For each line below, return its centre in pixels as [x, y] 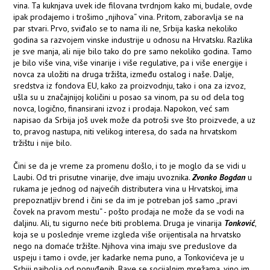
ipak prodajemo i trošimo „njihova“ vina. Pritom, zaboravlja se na [129, 17]
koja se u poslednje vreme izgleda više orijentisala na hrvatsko [127, 235]
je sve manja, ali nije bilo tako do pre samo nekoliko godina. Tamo [133, 52]
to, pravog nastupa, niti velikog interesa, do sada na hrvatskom [125, 132]
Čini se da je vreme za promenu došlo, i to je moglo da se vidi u [130, 166]
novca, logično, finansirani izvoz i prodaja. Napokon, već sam [121, 109]
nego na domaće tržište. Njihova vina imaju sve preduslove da [125, 246]
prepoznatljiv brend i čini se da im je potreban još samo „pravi [126, 200]
